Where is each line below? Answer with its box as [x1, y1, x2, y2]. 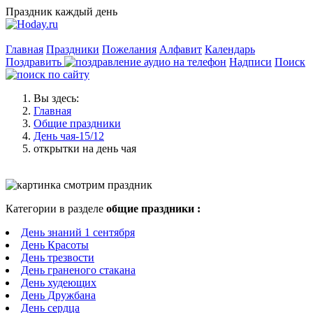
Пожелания [102, 43, 156, 55]
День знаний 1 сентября [21, 226, 135, 238]
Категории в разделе [6, 203, 106, 214]
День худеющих [21, 277, 96, 289]
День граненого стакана [21, 264, 136, 276]
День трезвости [21, 252, 94, 263]
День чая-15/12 [34, 130, 104, 142]
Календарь [205, 43, 255, 55]
